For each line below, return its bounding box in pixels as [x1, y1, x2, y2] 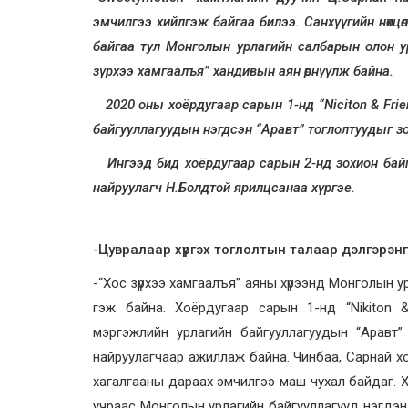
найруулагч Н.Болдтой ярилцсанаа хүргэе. [93, 179, 355, 196]
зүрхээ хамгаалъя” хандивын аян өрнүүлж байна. [93, 63, 393, 79]
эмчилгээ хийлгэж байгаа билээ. [93, 14, 305, 30]
